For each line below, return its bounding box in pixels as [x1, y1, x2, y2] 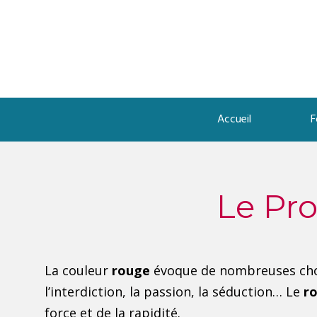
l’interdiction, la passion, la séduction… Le [45, 283, 304, 300]
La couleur [45, 262, 112, 279]
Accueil [217, 110, 251, 129]
